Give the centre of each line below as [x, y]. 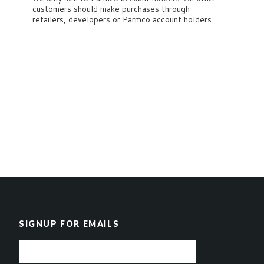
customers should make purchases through [111, 9]
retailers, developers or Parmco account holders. [124, 19]
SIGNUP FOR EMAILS [69, 224]
